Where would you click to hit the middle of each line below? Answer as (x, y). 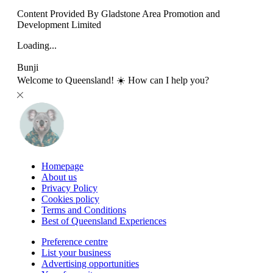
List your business (76, 253)
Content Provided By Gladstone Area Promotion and (119, 14)
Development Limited (59, 25)
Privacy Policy (69, 188)
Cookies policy (70, 199)
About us (59, 177)
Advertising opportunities (90, 264)
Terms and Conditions (84, 210)
